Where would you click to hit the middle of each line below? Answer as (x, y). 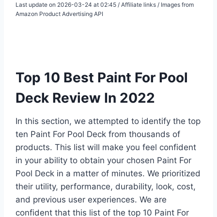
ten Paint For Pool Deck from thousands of (98, 134)
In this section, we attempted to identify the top (108, 121)
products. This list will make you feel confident (106, 147)
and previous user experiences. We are (91, 199)
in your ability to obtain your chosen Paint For (103, 160)
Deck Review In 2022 (85, 98)
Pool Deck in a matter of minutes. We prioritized (108, 173)
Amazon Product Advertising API (59, 14)
